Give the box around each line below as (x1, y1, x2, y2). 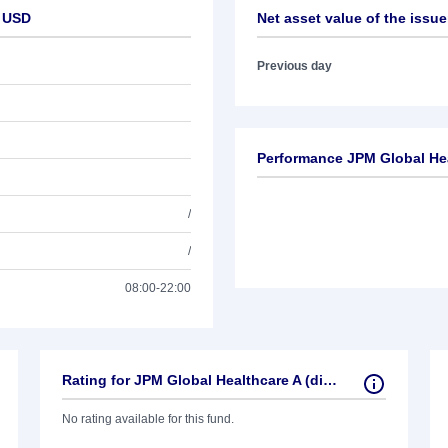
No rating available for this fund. (62, 412, 234, 426)
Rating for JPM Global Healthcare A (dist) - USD (323, 372, 337, 388)
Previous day (257, 59, 332, 73)
